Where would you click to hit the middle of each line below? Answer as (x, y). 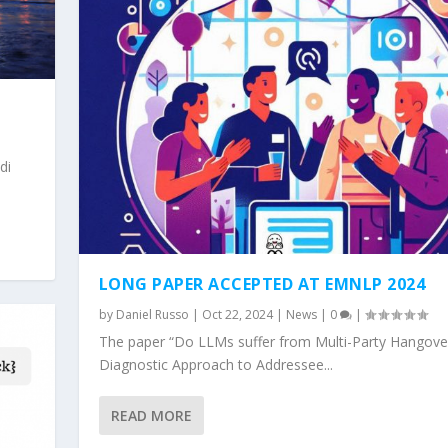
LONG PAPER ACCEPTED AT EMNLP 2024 (262, 283)
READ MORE (151, 415)
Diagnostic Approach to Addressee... (215, 364)
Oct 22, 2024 (237, 314)
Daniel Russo (152, 314)
